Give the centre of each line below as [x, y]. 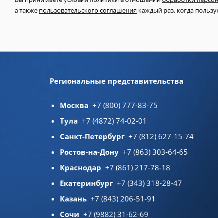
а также [27, 10]
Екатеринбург [86, 183]
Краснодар [81, 167]
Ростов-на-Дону [89, 152]
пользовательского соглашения [88, 10]
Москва [74, 105]
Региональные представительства [117, 81]
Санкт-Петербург [92, 136]
